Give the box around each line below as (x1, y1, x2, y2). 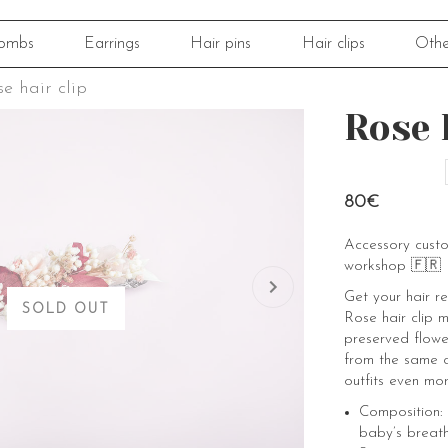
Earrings (84, 36, 141, 52)
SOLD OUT (22, 302, 110, 317)
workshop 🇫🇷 (344, 259, 441, 274)
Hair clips (301, 36, 365, 52)
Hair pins (190, 36, 252, 52)
